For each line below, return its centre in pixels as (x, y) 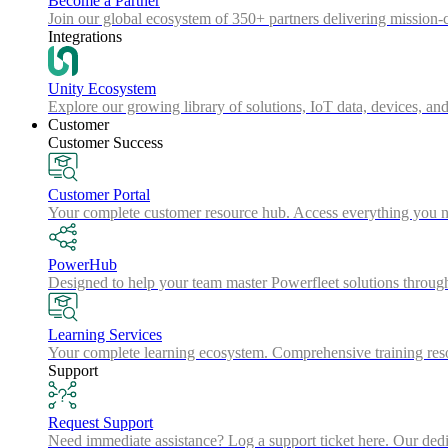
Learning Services (105, 334)
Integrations (85, 36)
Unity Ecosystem (102, 88)
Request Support (100, 422)
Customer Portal (99, 194)
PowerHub (82, 264)
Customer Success (105, 142)
